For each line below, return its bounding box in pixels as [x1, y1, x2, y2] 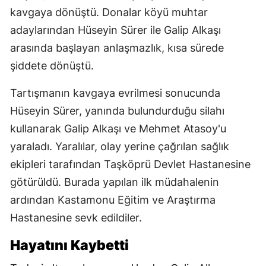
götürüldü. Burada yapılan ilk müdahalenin [10, 175, 219, 188]
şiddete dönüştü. [10, 59, 94, 72]
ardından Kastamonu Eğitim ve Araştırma [10, 193, 216, 206]
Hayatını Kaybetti [10, 236, 129, 254]
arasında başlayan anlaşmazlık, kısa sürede [10, 41, 224, 54]
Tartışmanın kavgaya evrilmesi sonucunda [10, 86, 220, 99]
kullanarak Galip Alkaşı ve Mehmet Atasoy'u [10, 122, 226, 135]
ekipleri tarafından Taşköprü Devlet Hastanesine [10, 157, 251, 170]
